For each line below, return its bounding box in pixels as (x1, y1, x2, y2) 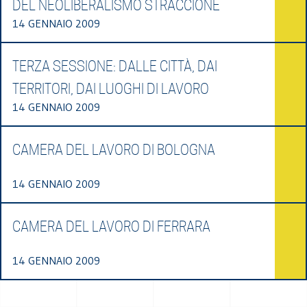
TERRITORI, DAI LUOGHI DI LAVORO (12, 80, 209, 97)
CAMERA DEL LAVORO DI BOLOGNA (12, 141, 215, 158)
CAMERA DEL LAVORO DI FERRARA (12, 218, 210, 235)
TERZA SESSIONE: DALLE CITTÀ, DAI (12, 58, 217, 75)
